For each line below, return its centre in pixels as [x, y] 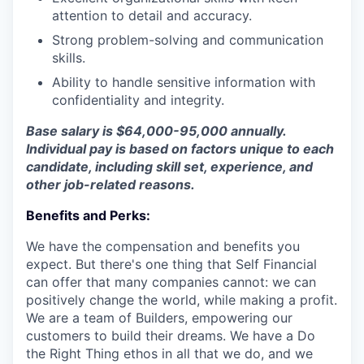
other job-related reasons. [110, 184]
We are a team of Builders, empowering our [159, 318]
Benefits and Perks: [88, 215]
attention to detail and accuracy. [152, 15]
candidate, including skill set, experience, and [169, 167]
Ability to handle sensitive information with [184, 82]
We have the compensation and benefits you [163, 246]
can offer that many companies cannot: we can [171, 282]
